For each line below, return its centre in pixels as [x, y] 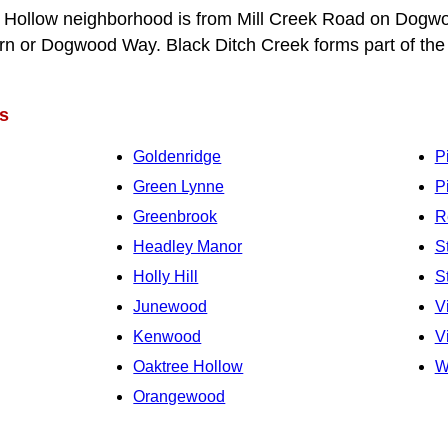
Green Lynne [179, 186]
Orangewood [179, 396]
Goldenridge [177, 156]
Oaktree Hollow [188, 366]
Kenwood [167, 336]
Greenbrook [175, 216]
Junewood [170, 306]
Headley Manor [188, 246]
